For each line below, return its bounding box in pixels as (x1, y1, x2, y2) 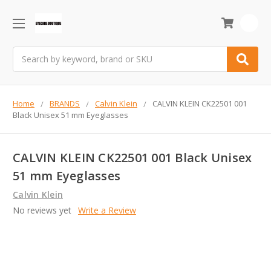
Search (13, 47, 39, 59)
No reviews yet (13, 204, 71, 217)
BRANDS (50, 97, 80, 109)
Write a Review (77, 204, 136, 217)
